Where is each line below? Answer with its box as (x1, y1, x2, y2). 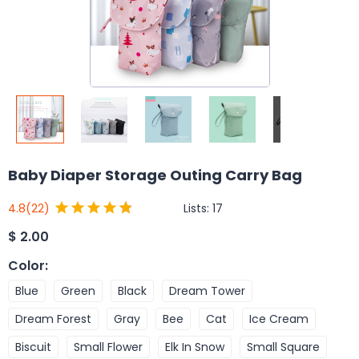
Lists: (184, 200, 212, 216)
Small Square (247, 338, 320, 355)
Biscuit (15, 338, 51, 355)
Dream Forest (15, 310, 91, 327)
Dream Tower (169, 282, 245, 299)
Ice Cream (249, 310, 309, 327)
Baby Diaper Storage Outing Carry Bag (8, 165, 302, 185)
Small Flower (74, 338, 143, 355)
